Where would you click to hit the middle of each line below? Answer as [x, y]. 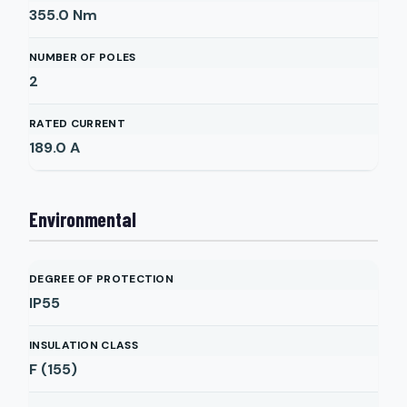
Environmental [83, 219]
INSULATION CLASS [84, 345]
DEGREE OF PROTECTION [101, 279]
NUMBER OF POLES [83, 57]
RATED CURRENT [77, 124]
